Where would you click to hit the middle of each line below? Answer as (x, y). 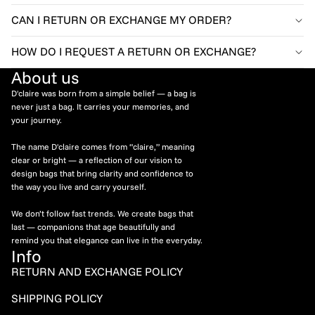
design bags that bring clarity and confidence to (102, 173)
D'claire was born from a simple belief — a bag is (104, 93)
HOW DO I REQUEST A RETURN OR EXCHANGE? (134, 52)
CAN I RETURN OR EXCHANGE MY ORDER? (121, 20)
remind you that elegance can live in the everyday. (107, 240)
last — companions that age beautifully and (93, 226)
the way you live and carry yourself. (79, 186)
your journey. (37, 120)
